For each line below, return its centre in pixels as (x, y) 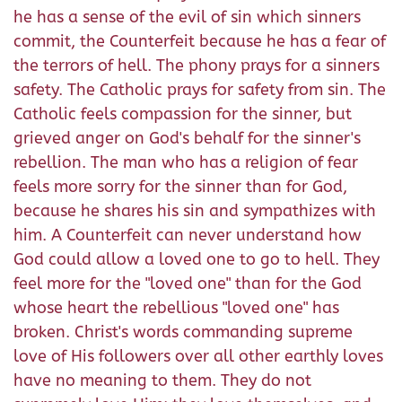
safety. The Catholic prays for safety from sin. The (200, 90)
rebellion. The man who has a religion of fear (186, 163)
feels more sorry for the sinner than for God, (180, 187)
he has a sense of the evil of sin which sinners (187, 17)
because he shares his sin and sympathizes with (195, 211)
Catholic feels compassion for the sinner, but (183, 114)
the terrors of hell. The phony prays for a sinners (197, 66)
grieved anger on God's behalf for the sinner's (187, 139)
